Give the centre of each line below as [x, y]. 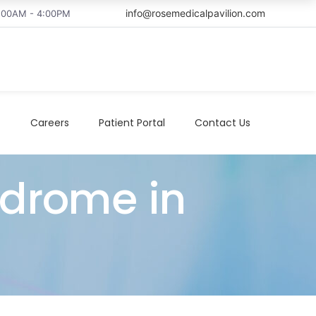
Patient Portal [132, 122]
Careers [50, 122]
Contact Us [223, 122]
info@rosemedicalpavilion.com [195, 13]
